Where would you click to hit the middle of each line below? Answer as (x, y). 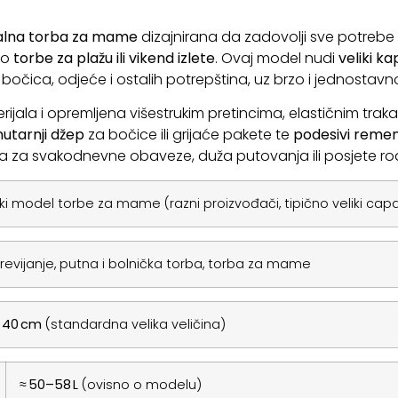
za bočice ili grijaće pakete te (188, 135)
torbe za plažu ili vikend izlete (114, 59)
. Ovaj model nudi (276, 59)
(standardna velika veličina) (133, 324)
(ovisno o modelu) (139, 384)
